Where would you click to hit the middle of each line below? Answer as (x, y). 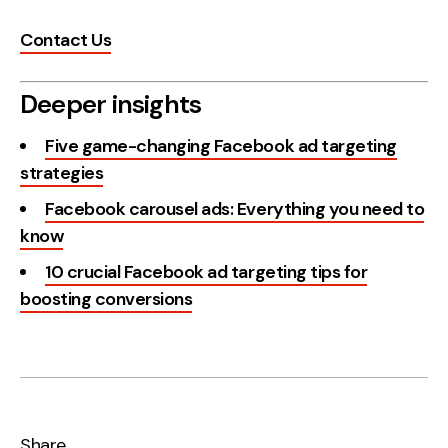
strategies (62, 172)
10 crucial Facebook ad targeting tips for (206, 271)
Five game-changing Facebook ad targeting (221, 145)
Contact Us (66, 39)
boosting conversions (106, 298)
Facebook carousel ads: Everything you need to (235, 208)
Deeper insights (111, 103)
